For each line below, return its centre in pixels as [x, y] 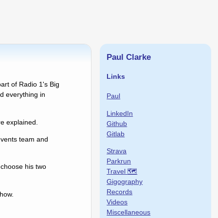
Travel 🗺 [122, 171]
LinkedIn [120, 113]
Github [117, 123]
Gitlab [116, 134]
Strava [117, 151]
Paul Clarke [129, 57]
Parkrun [119, 161]
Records [120, 191]
